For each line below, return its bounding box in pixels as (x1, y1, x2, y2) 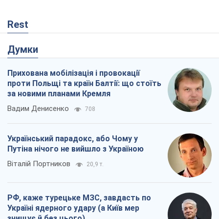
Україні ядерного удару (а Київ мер (7, 203, 139, 213)
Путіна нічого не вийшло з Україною (7, 144, 144, 154)
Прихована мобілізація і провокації (7, 68, 140, 78)
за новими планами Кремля (7, 89, 110, 99)
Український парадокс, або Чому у (7, 134, 138, 144)
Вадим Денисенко (7, 104, 69, 113)
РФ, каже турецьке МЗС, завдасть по (7, 193, 151, 203)
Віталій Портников (7, 159, 70, 169)
